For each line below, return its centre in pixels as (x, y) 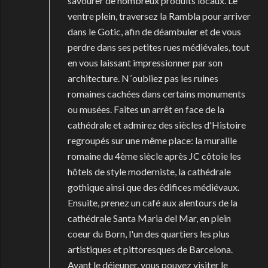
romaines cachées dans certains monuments (156, 94)
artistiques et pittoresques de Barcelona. (150, 249)
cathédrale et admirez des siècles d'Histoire (156, 125)
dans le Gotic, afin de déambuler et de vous (154, 31)
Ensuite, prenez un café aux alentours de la (152, 202)
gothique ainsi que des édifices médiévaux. (153, 187)
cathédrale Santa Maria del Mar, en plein (149, 218)
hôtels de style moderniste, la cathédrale (149, 171)
